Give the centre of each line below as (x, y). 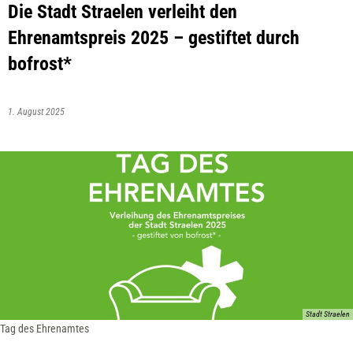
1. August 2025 (39, 112)
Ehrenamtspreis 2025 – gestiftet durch (154, 38)
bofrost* (40, 64)
